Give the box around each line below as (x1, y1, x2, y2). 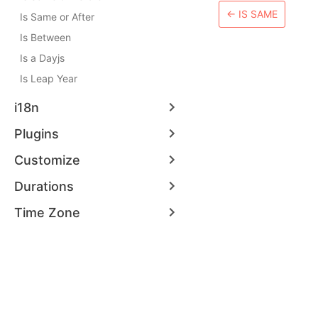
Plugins (14, 126, 59, 141)
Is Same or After (20, 11, 94, 23)
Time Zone (14, 205, 80, 220)
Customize (14, 153, 80, 168)
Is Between (20, 31, 71, 43)
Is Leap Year (20, 72, 77, 84)
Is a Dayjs (20, 52, 65, 64)
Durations (14, 179, 74, 194)
